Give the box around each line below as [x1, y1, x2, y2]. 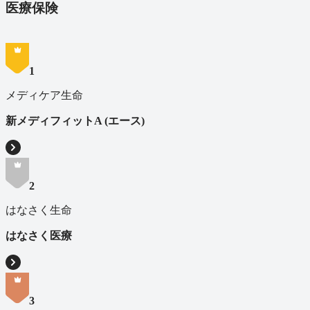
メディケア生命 [6, 89, 83, 102]
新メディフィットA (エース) [6, 115, 145, 127]
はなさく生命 [6, 204, 72, 217]
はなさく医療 [6, 230, 72, 242]
